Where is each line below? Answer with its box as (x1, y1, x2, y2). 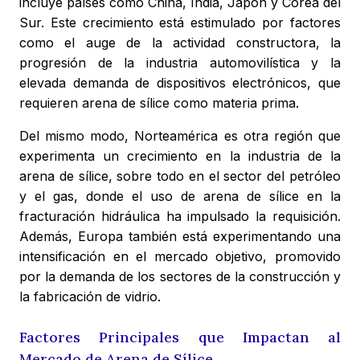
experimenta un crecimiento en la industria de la (19, 148, 341, 165)
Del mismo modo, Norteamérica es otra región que (19, 128, 341, 145)
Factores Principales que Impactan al (19, 328, 341, 347)
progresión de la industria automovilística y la (19, 55, 341, 72)
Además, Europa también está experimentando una (19, 228, 341, 245)
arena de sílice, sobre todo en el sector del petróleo (19, 168, 341, 185)
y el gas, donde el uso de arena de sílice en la (19, 188, 341, 205)
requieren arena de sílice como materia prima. (19, 95, 299, 112)
